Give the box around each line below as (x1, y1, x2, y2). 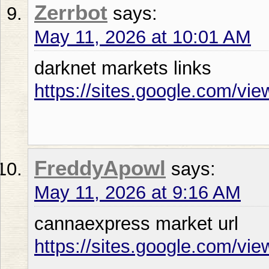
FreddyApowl (34, 156, 166, 180)
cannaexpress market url (34, 213, 238, 234)
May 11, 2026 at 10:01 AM (34, 26, 251, 47)
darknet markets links (34, 57, 211, 79)
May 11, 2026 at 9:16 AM (34, 181, 241, 203)
